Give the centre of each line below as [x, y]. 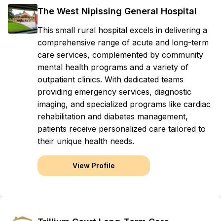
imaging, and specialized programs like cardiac [124, 104]
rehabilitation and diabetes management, [113, 116]
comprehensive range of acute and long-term [123, 42]
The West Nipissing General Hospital [117, 11]
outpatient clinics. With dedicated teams [110, 79]
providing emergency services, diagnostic [114, 92]
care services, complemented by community [120, 55]
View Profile [94, 166]
